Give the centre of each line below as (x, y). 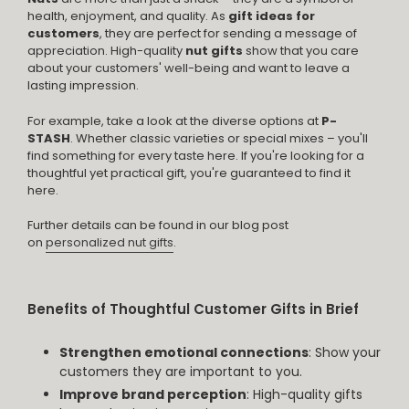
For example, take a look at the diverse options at (173, 121)
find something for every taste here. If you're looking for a (196, 155)
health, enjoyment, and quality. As (126, 16)
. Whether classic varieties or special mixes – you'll (219, 138)
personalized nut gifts (110, 243)
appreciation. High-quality (105, 51)
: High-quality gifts (304, 394)
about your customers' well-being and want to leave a (189, 68)
